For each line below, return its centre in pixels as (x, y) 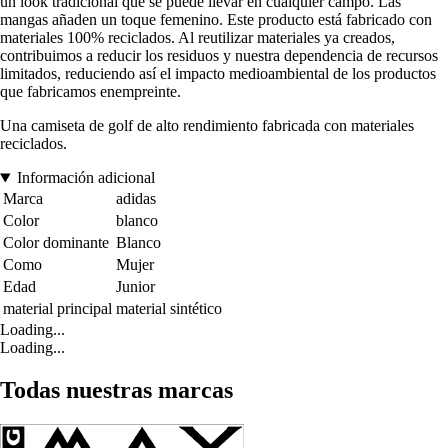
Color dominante (56, 243)
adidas (136, 199)
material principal (57, 309)
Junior (135, 287)
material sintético (169, 309)
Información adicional (85, 178)
